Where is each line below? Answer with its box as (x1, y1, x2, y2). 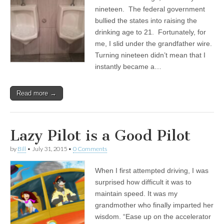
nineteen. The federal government (95, 5, 205, 13)
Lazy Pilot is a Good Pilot (10, 126, 190, 144)
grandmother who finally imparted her (95, 201, 213, 209)
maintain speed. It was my (95, 189, 177, 197)
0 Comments (73, 145, 107, 152)
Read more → (16, 89, 56, 97)
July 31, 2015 (32, 145, 67, 152)
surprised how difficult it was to (95, 178, 191, 186)
